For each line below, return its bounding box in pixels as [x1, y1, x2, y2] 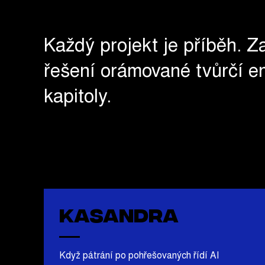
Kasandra [59, 202, 179, 225]
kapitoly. [43, 88, 111, 108]
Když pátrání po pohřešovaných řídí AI [59, 251, 219, 261]
